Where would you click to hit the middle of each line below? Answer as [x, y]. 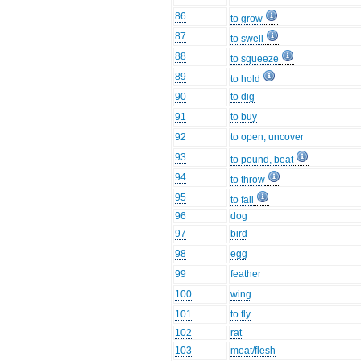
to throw [248, 180]
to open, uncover [268, 137]
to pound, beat [262, 160]
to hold [246, 79]
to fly [241, 315]
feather [246, 274]
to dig [243, 97]
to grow [247, 19]
